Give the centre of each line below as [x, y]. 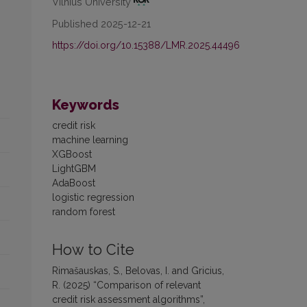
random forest [84, 212]
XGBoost [72, 155]
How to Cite [93, 250]
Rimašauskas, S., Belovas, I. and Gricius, [138, 271]
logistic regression [93, 198]
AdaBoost [74, 183]
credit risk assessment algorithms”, [128, 300]
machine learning [90, 140]
